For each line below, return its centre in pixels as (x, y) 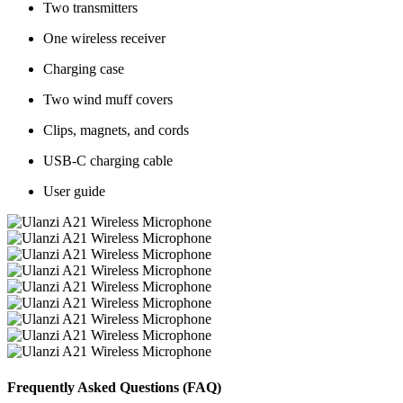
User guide (74, 192)
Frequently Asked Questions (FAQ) (114, 387)
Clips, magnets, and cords (116, 130)
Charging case (84, 69)
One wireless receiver (104, 39)
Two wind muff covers (108, 100)
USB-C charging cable (108, 161)
